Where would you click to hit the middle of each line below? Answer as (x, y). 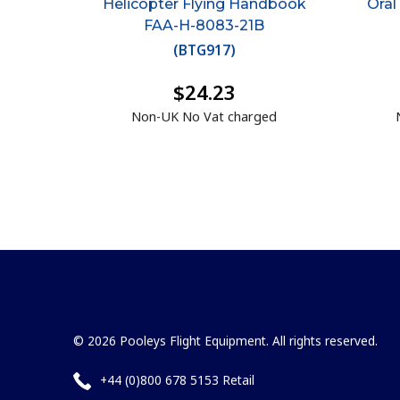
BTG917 (204, 50)
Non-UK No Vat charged (204, 117)
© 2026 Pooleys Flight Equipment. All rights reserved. (225, 341)
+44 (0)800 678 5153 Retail (177, 380)
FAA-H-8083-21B (204, 25)
